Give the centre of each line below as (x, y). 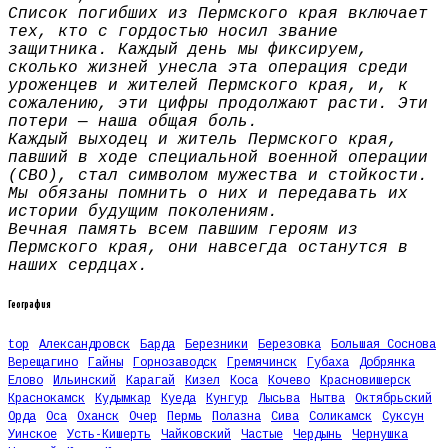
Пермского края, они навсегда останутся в (208, 247)
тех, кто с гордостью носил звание (173, 31)
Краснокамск (46, 399)
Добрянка (387, 363)
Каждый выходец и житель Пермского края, (203, 139)
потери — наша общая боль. (133, 121)
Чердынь (317, 435)
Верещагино (43, 363)
